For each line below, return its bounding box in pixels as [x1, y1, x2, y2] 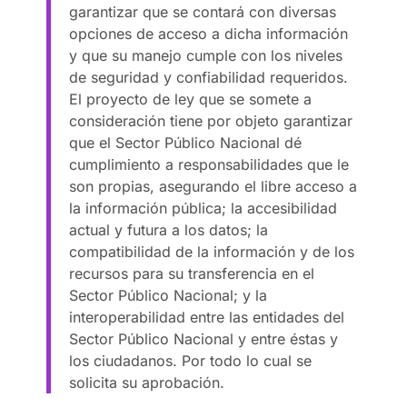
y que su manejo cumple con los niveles [69, 45, 343, 65]
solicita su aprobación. [69, 372, 225, 392]
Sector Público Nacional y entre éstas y [69, 329, 339, 348]
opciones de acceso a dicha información [69, 24, 349, 43]
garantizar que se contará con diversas [69, 2, 337, 21]
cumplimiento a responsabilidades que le [69, 154, 350, 174]
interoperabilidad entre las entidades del [69, 307, 345, 326]
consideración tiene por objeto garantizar [69, 111, 353, 130]
